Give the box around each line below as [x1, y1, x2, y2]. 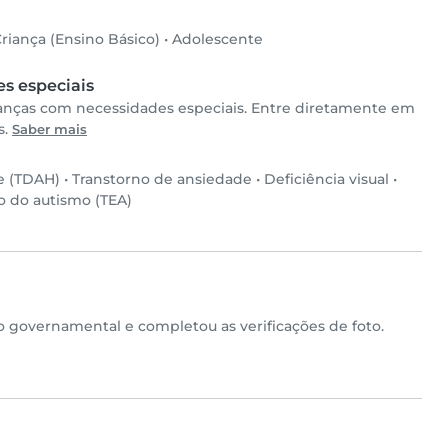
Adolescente [172, 30, 263, 49]
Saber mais [12, 122, 87, 138]
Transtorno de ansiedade [72, 170, 252, 189]
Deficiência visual [264, 170, 389, 189]
